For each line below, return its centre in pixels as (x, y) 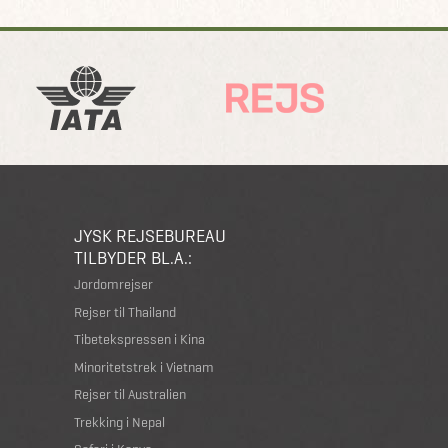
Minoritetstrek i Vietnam (144, 366)
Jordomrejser (113, 284)
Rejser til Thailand (125, 311)
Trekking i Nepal (119, 421)
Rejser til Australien (130, 394)
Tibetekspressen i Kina (139, 339)
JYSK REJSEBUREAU (150, 236)
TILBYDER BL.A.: (133, 258)
